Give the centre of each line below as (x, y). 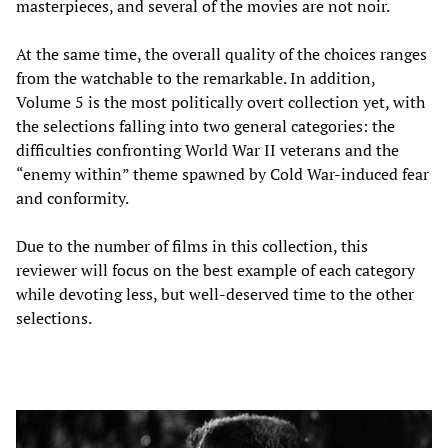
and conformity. (72, 197)
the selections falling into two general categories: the (205, 125)
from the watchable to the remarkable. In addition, (195, 77)
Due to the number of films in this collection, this (192, 245)
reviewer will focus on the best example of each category (215, 269)
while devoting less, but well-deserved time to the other (215, 293)
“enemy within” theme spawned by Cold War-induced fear (222, 173)
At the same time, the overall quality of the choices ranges (221, 53)
